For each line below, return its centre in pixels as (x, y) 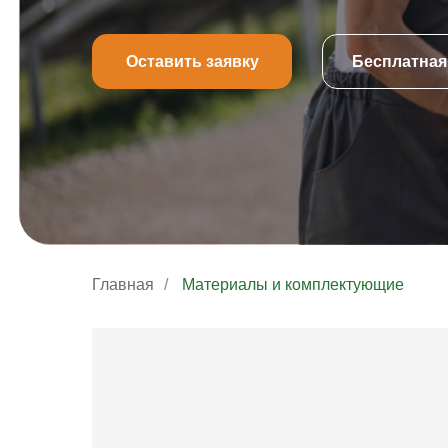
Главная (123, 284)
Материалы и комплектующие (293, 284)
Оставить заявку (192, 61)
